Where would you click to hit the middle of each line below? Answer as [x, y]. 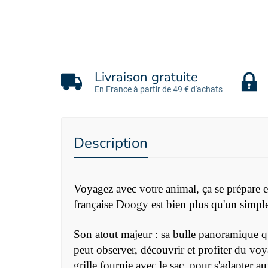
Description [111, 144]
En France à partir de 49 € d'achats [159, 89]
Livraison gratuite [146, 77]
